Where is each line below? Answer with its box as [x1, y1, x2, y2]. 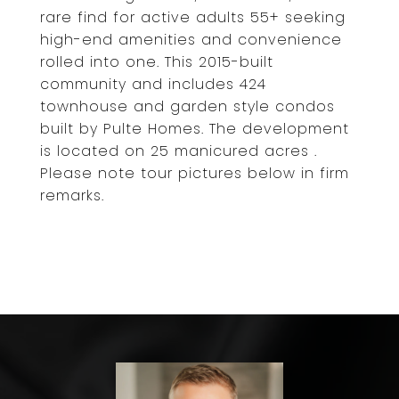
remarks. [40, 185, 104, 206]
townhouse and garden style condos [40, 96, 335, 117]
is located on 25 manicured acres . [40, 141, 317, 161]
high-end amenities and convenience [40, 29, 342, 50]
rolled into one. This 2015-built [40, 52, 273, 72]
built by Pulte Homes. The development [40, 118, 349, 139]
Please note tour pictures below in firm [40, 163, 349, 183]
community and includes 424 [40, 74, 266, 94]
